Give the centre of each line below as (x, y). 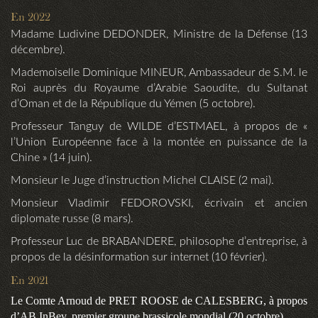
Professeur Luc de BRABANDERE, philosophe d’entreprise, (156, 242)
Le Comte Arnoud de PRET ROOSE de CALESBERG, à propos (159, 301)
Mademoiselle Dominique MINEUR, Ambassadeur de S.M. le (159, 73)
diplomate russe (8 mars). (72, 219)
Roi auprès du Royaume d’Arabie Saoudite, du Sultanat (159, 88)
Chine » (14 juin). (51, 158)
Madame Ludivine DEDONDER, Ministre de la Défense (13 (159, 34)
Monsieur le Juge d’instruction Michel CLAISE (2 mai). (142, 181)
